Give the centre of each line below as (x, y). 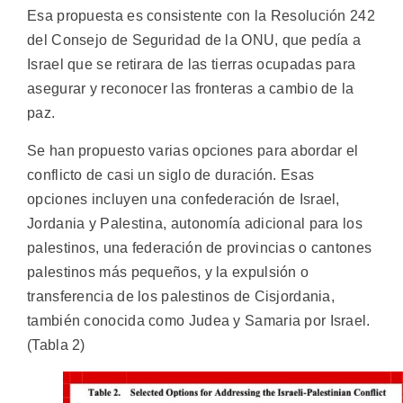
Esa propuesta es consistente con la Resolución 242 (201, 16)
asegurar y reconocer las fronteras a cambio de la (191, 89)
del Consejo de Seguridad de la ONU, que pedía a (194, 40)
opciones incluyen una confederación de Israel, (184, 199)
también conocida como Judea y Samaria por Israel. (199, 320)
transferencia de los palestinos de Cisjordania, (181, 296)
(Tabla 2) (56, 345)
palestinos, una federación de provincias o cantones (200, 247)
